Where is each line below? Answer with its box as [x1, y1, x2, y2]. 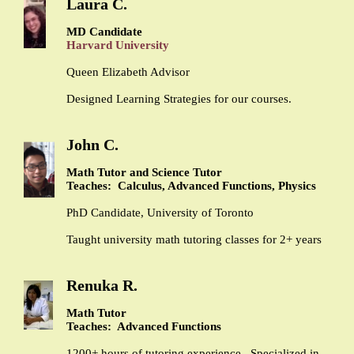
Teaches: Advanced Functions [66, 320, 221, 333]
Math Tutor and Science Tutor [66, 166, 222, 179]
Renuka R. [66, 277, 137, 295]
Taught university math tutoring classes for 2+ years [66, 233, 322, 247]
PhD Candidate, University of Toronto [66, 206, 254, 220]
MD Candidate [66, 25, 142, 39]
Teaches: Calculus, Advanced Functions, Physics [66, 179, 316, 193]
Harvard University [66, 39, 169, 52]
